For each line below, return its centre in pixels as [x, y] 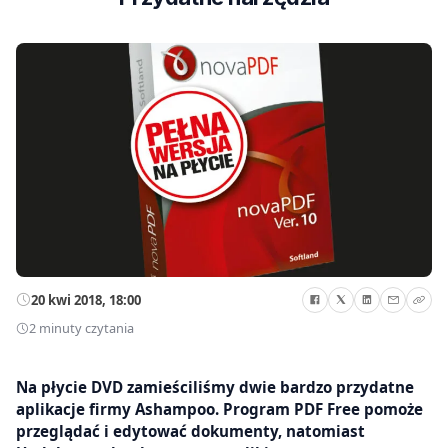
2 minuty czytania [81, 328]
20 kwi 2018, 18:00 [86, 299]
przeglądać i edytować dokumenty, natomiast [190, 430]
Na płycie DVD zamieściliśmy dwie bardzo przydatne [215, 386]
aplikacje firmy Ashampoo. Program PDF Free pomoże [219, 408]
